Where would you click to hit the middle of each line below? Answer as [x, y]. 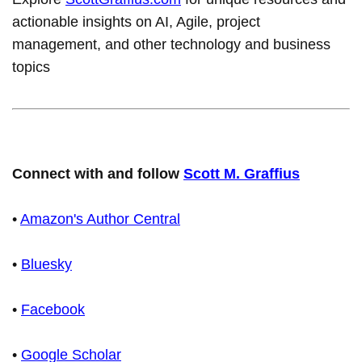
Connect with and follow [98, 173]
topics [31, 67]
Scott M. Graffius [242, 173]
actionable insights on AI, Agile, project [136, 21]
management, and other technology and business [171, 44]
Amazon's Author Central [100, 219]
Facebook [53, 309]
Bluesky [46, 264]
